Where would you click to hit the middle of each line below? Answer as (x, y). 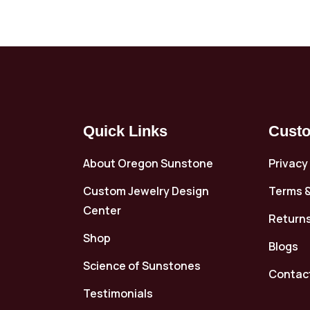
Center (102, 210)
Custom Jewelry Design (146, 191)
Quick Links (125, 131)
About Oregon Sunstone (148, 163)
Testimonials (118, 293)
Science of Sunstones (142, 265)
